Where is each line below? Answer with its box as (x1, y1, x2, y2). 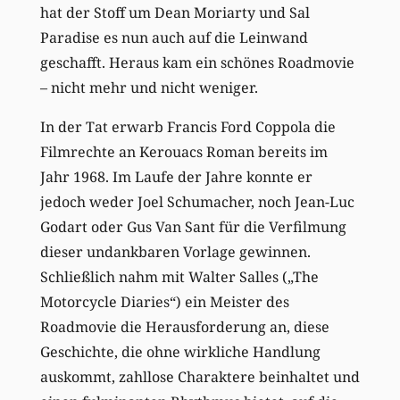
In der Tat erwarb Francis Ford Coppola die (39, 116, 336, 137)
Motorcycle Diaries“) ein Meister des (39, 291, 289, 312)
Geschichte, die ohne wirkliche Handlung (39, 341, 321, 362)
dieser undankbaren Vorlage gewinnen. (39, 241, 311, 262)
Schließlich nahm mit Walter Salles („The (39, 266, 319, 287)
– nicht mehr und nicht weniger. (39, 77, 258, 97)
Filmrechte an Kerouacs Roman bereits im (39, 141, 328, 162)
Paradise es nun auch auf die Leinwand (39, 27, 308, 47)
